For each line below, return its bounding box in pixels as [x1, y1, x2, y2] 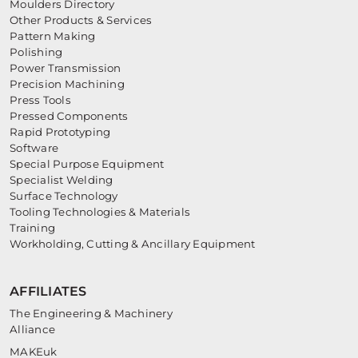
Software [10, 141, 59, 155]
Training [10, 221, 56, 235]
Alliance [10, 323, 56, 336]
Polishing [10, 46, 63, 59]
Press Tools [10, 93, 71, 107]
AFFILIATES [10, 284, 87, 300]
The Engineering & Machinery [10, 307, 173, 320]
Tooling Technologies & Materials [10, 205, 191, 219]
